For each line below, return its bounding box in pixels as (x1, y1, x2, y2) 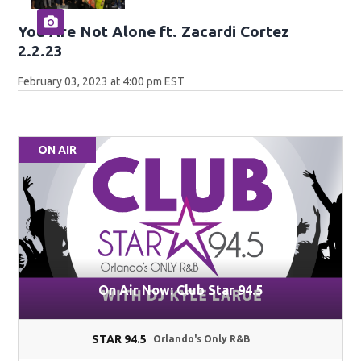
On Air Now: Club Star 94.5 (98, 282, 263, 297)
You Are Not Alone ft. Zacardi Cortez (18, 23, 290, 41)
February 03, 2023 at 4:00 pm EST (18, 75, 185, 89)
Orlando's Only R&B (153, 333, 251, 344)
